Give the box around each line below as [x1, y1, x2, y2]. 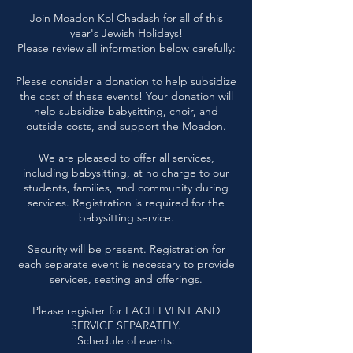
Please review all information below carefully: [17, 41, 236, 55]
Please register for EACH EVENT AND [32, 303, 220, 318]
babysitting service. [78, 210, 174, 225]
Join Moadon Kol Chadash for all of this [29, 11, 223, 25]
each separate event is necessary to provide [17, 257, 235, 271]
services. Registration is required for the [28, 195, 225, 210]
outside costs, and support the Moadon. [26, 119, 226, 133]
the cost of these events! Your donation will [19, 89, 233, 103]
